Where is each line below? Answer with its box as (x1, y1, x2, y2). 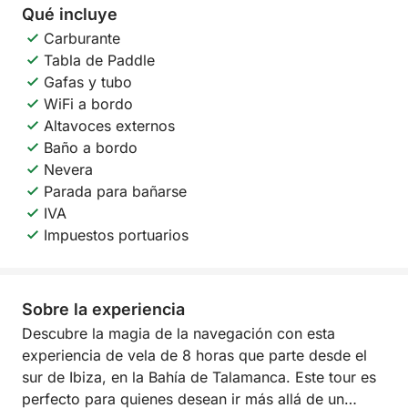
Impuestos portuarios (44, 226, 189, 244)
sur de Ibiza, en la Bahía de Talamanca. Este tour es (22, 368, 376, 386)
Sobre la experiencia (22, 300, 185, 319)
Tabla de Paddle (44, 51, 155, 69)
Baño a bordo (44, 138, 138, 157)
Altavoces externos (44, 117, 175, 135)
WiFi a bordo (44, 95, 133, 113)
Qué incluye (22, 5, 117, 24)
